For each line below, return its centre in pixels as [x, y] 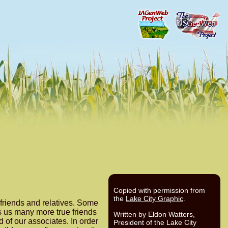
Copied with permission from [159, 191]
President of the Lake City [155, 222]
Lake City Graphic [154, 199]
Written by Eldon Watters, [154, 214]
